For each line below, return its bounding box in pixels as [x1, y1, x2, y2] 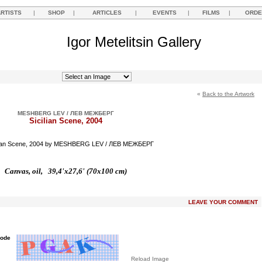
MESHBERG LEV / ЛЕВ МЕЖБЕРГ [17, 110, 114, 116]
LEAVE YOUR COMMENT [188, 199, 258, 205]
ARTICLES [92, 9, 122, 16]
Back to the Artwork [202, 91, 254, 97]
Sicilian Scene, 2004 [29, 116, 102, 125]
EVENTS [152, 9, 177, 16]
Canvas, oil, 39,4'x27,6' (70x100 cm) [4, 166, 127, 175]
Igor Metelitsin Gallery [66, 34, 201, 50]
